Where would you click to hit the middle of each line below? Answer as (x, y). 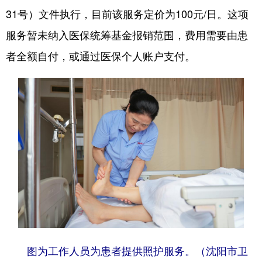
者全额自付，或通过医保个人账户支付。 (101, 56)
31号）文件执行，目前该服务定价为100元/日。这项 (127, 13)
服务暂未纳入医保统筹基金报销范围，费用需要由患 (127, 35)
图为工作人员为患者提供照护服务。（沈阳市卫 (137, 251)
